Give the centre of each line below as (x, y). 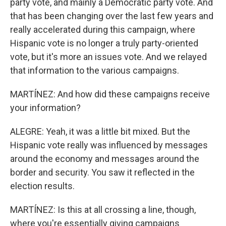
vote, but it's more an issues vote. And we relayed (108, 57)
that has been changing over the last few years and (112, 16)
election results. (42, 186)
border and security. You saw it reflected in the (102, 172)
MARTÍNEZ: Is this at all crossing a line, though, (103, 210)
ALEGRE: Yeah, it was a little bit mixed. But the (100, 131)
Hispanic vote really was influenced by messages (109, 145)
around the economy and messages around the (105, 159)
